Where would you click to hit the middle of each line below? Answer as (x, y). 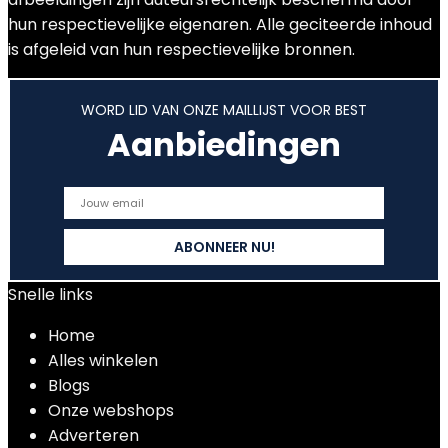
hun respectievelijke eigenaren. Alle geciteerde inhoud (220, 24)
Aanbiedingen (224, 144)
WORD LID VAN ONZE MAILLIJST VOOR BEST (224, 110)
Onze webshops (111, 410)
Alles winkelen (103, 360)
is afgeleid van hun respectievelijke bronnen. (181, 49)
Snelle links (50, 294)
